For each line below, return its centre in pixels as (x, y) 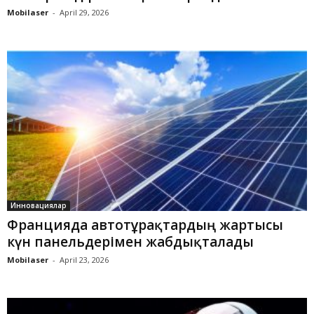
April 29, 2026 (84, 13)
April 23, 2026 (84, 259)
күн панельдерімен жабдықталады (130, 241)
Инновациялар (39, 205)
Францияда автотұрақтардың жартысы (145, 225)
